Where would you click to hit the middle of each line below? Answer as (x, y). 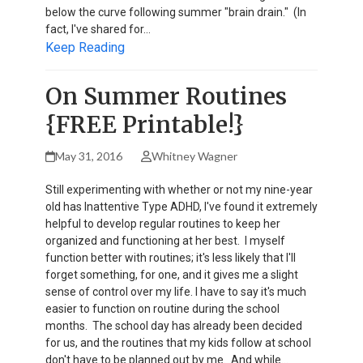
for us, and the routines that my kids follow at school (178, 342)
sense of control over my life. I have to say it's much (176, 291)
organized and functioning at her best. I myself (165, 240)
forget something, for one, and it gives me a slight (172, 274)
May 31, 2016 (89, 156)
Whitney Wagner (194, 156)
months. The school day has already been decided (174, 325)
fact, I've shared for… (98, 29)
